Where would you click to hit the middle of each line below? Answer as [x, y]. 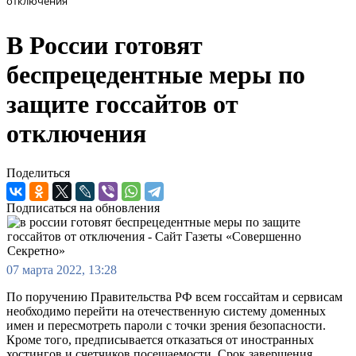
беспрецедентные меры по [156, 75]
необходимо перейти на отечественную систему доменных [166, 311]
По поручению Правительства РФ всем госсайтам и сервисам [174, 296]
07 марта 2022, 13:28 [62, 269]
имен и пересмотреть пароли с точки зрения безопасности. [166, 325]
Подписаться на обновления [83, 207]
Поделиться [38, 172]
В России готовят [104, 46]
